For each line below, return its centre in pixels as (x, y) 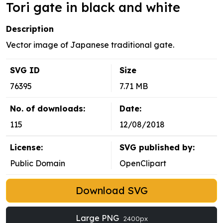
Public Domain (38, 164)
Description (30, 29)
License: (26, 148)
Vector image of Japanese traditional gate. (90, 45)
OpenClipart (143, 164)
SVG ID (25, 70)
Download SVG (111, 191)
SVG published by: (157, 148)
